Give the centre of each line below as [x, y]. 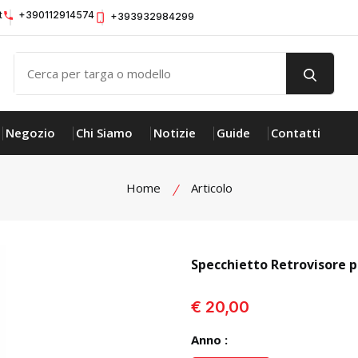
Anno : [209, 340]
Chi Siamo [104, 133]
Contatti [296, 133]
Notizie [175, 133]
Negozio [30, 133]
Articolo [211, 188]
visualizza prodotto [249, 291]
